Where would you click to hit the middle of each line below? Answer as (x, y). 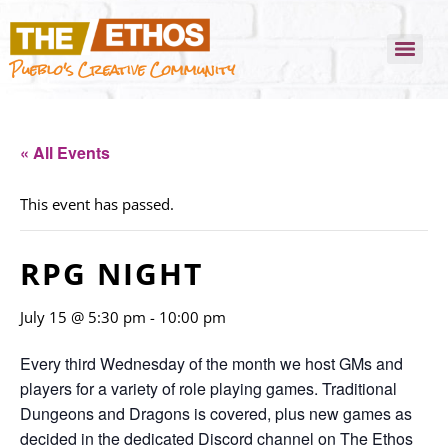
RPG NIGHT (111, 273)
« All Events (65, 152)
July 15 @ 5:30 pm (83, 316)
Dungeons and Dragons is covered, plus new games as (216, 413)
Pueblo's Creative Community (122, 69)
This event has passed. (97, 203)
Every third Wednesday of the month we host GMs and (211, 363)
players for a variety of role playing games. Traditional (208, 388)
